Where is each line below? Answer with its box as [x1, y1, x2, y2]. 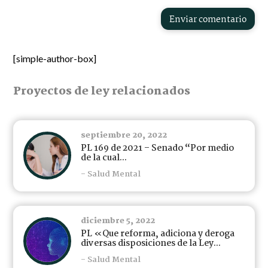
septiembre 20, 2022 [81, 129, 167, 142]
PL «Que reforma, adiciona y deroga [81, 226, 235, 241]
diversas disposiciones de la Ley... [81, 236, 221, 251]
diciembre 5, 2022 [81, 214, 156, 227]
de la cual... [81, 150, 127, 165]
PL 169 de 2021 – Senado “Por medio [81, 141, 234, 156]
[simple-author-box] [13, 52, 97, 64]
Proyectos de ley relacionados [13, 82, 191, 100]
